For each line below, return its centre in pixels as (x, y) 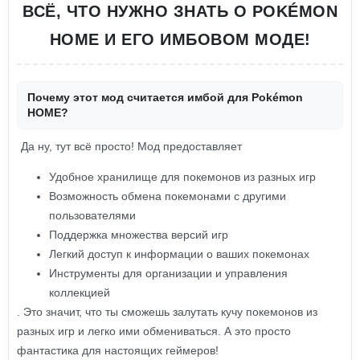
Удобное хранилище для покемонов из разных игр (182, 177)
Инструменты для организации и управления (168, 273)
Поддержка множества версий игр (139, 235)
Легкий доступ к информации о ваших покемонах (179, 254)
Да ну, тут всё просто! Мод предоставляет (131, 146)
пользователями (92, 215)
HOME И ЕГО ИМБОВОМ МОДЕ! (180, 39)
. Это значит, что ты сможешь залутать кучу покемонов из (167, 312)
